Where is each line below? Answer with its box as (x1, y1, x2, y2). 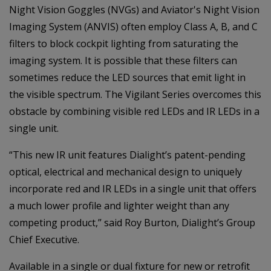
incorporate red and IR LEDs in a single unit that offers (9, 182, 256, 195)
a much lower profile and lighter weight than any (9, 199, 229, 212)
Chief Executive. (9, 233, 79, 246)
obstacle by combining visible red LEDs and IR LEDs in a (9, 105, 260, 118)
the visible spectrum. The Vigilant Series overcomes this (9, 88, 261, 101)
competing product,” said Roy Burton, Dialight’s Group (9, 216, 255, 229)
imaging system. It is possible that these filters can (9, 54, 237, 67)
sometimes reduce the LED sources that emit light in (9, 71, 246, 84)
